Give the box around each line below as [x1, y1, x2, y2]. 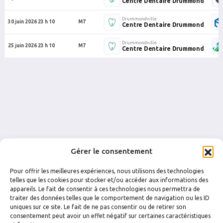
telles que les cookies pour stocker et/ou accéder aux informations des [10, 177, 208, 183]
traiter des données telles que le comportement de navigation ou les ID [10, 195, 210, 201]
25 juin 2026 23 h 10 [7, 43, 55, 48]
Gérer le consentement [71, 147, 152, 155]
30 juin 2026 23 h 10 [7, 19, 55, 24]
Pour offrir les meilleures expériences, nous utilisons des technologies [10, 168, 204, 174]
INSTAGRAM [81, 205, 109, 211]
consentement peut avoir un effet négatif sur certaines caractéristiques [10, 213, 211, 219]
